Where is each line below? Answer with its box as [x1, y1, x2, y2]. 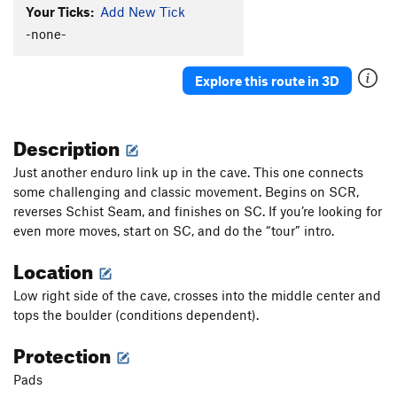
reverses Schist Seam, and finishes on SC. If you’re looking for [13, 203, 382, 220]
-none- [26, 26, 66, 43]
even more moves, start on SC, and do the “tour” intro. [13, 222, 338, 239]
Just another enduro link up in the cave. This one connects [13, 164, 363, 181]
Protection [13, 337, 114, 369]
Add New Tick [100, 3, 185, 19]
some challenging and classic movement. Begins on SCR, [13, 183, 359, 200]
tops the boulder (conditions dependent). [13, 307, 262, 323]
